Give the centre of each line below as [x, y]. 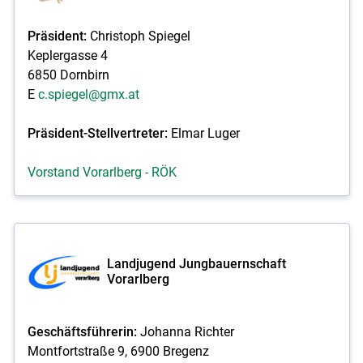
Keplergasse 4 [67, 55]
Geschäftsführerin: [83, 331]
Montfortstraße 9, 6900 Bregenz [118, 351]
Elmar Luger [205, 133]
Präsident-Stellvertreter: [99, 133]
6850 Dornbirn [68, 75]
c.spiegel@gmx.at [88, 94]
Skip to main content [181, 36]
